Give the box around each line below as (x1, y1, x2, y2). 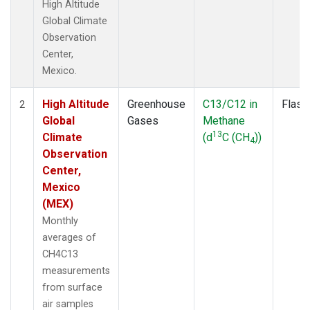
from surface (42, 281, 102, 293)
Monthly (42, 215, 78, 227)
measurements (42, 264, 110, 277)
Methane (203, 113, 245, 127)
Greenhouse (127, 97, 185, 111)
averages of (42, 231, 96, 244)
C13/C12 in (203, 97, 257, 111)
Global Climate (42, 15, 107, 27)
